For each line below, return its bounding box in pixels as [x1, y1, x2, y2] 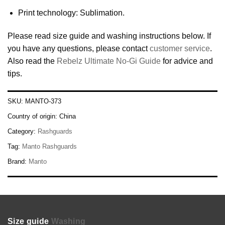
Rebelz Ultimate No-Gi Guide [57, 56, 161, 65]
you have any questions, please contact [8, 44, 150, 53]
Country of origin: [8, 113, 59, 121]
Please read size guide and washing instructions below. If [8, 31, 211, 40]
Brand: [8, 158, 29, 166]
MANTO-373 [25, 97, 61, 105]
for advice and [161, 56, 213, 65]
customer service [150, 44, 210, 53]
